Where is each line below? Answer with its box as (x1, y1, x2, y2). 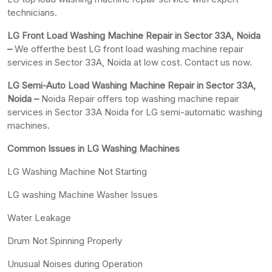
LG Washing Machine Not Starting (7, 165, 147, 177)
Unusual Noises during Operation (7, 257, 143, 270)
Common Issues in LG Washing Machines (7, 142, 180, 154)
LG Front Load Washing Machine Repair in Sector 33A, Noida (7, 29, 260, 41)
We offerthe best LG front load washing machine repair (15, 42, 243, 55)
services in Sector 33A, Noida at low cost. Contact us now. (7, 56, 252, 68)
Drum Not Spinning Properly (7, 234, 122, 246)
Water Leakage (7, 211, 71, 223)
